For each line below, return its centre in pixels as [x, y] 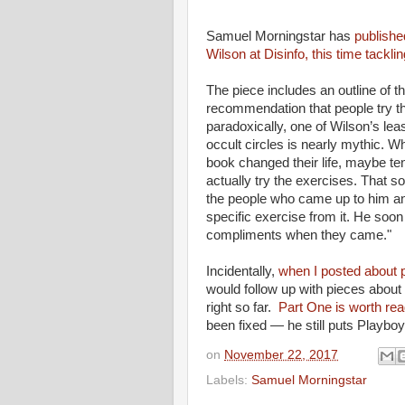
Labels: [229, 380]
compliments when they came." [299, 235]
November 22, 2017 [281, 354]
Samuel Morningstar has [280, 36]
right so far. [242, 307]
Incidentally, [242, 271]
